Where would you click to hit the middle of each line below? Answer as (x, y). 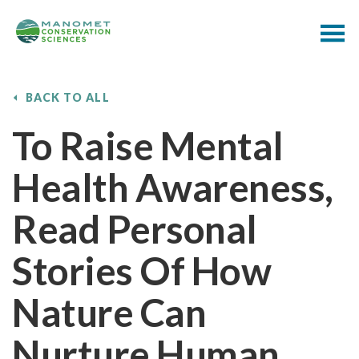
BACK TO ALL (68, 97)
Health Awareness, (173, 187)
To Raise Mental (148, 145)
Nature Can (109, 312)
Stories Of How (142, 270)
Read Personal (135, 229)
